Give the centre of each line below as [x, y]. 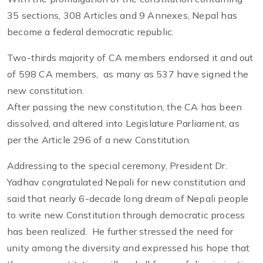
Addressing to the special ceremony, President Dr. [117, 166]
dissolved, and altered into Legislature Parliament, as [123, 124]
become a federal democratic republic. [91, 32]
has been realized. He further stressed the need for [120, 232]
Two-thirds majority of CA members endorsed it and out [130, 58]
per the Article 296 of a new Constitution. [99, 140]
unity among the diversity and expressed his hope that [129, 248]
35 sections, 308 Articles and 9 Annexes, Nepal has [122, 16]
